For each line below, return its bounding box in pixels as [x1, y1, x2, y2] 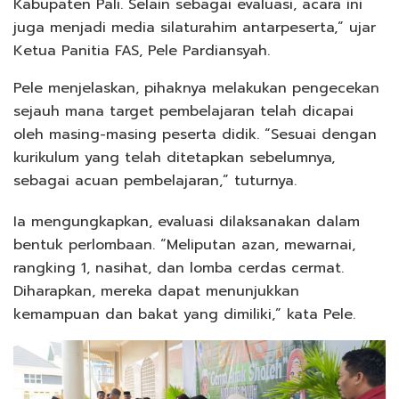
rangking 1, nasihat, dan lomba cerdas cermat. [13, 256, 344, 279]
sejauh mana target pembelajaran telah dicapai [13, 100, 354, 122]
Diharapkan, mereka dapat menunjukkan [13, 280, 299, 302]
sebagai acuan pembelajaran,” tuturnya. [13, 169, 297, 191]
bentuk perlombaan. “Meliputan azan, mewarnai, [13, 233, 355, 256]
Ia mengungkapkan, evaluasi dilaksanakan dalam [13, 210, 360, 232]
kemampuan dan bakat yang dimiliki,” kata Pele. [13, 303, 355, 325]
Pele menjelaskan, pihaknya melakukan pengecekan [13, 77, 379, 99]
